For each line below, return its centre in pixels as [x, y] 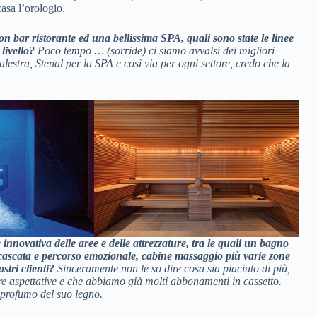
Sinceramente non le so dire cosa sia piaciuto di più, [174, 269]
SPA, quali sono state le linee [227, 38]
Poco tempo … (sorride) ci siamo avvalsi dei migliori [156, 51]
